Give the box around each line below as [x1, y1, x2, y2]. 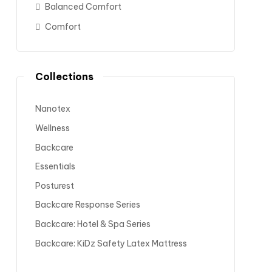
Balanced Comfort [45, 1, 121, 13]
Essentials [35, 161, 75, 172]
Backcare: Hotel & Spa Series [35, 219, 151, 230]
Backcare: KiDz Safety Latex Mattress [35, 237, 187, 249]
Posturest [35, 180, 74, 191]
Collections [35, 70, 93, 83]
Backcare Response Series [35, 199, 140, 211]
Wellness [35, 122, 70, 134]
